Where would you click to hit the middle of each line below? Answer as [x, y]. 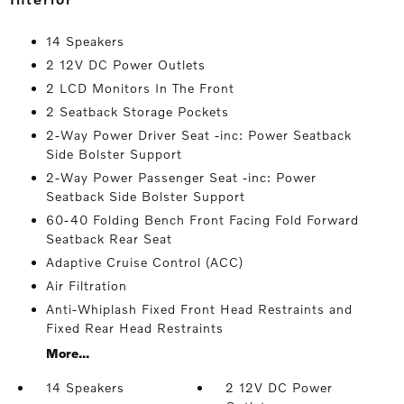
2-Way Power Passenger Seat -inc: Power [181, 177]
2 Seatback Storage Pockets [137, 111]
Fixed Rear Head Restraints [134, 328]
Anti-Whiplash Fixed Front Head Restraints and [199, 309]
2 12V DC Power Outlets [125, 64]
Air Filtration [86, 285]
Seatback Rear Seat [109, 239]
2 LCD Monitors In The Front [140, 88]
